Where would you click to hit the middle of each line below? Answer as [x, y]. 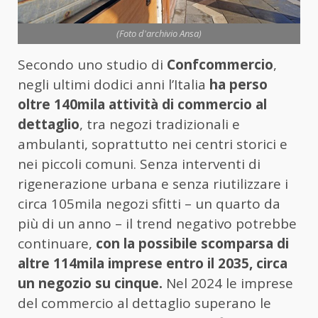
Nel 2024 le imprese [228, 284]
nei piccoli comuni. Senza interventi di [139, 164]
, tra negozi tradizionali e [160, 125]
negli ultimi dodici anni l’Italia [112, 85]
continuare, [57, 244]
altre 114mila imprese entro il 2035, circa [153, 264]
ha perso [237, 85]
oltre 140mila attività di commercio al [142, 105]
